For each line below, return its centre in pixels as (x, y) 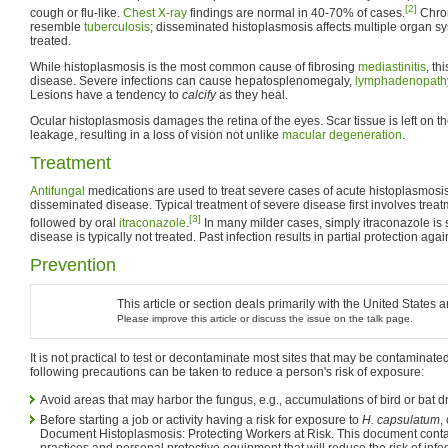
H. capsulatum (401, 419)
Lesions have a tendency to (106, 94)
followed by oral (74, 222)
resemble (57, 26)
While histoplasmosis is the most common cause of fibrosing (194, 66)
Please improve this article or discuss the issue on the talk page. (265, 318)
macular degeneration (342, 134)
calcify (199, 94)
